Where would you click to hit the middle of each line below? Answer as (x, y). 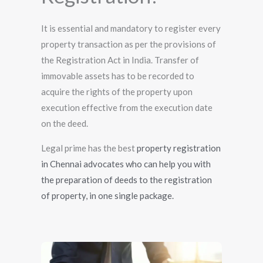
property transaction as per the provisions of (129, 44)
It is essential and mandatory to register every (131, 28)
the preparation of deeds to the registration (127, 179)
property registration (179, 148)
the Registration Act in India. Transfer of (120, 60)
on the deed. (65, 123)
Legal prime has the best (89, 148)
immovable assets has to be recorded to (118, 75)
